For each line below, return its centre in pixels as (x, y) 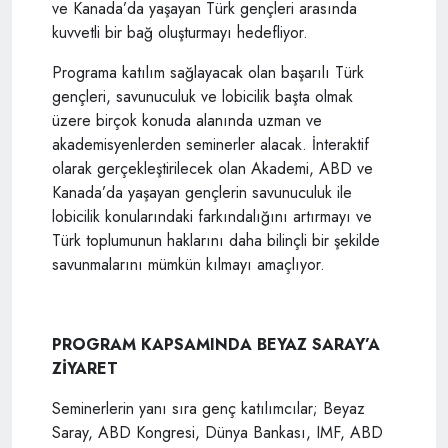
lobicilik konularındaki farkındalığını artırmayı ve (212, 216)
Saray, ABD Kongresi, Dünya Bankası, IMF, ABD (217, 432)
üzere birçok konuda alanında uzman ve (187, 120)
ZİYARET (85, 368)
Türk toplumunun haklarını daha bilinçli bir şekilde (216, 240)
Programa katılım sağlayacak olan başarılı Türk (208, 72)
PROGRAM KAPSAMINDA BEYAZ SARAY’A (216, 344)
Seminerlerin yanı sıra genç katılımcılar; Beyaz (208, 408)
